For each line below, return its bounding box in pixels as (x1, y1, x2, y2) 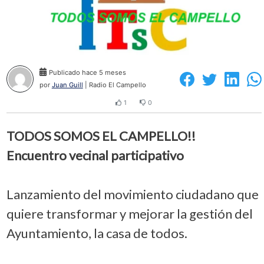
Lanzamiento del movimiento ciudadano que (6, 186, 259, 202)
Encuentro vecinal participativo (6, 147, 184, 163)
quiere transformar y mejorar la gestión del (6, 205, 253, 222)
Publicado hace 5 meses (48, 68, 126, 77)
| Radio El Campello (82, 81, 146, 90)
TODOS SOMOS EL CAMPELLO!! (6, 127, 196, 144)
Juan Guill (51, 81, 83, 90)
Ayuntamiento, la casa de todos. (6, 225, 187, 241)
